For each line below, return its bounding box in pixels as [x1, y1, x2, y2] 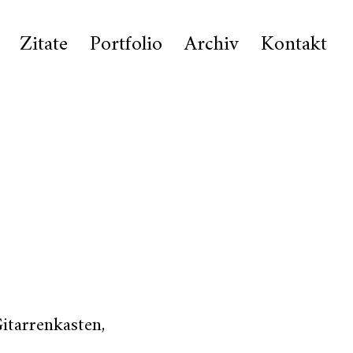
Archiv [184, 27, 240, 62]
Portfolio [90, 27, 163, 62]
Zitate [20, 27, 69, 62]
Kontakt [261, 27, 328, 62]
